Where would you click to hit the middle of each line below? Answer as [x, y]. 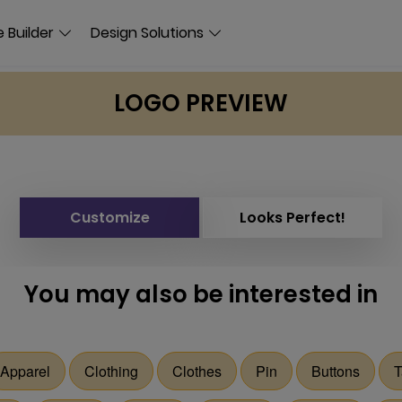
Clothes [197, 371]
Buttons [335, 371]
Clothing [111, 371]
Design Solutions [147, 32]
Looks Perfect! [293, 218]
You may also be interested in [201, 294]
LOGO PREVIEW [201, 103]
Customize [109, 218]
